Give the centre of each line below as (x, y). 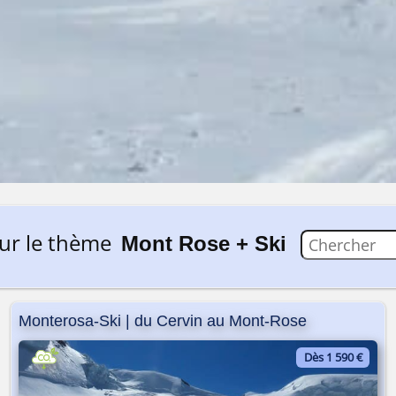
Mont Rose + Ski (204, 243)
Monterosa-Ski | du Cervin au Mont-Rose (163, 320)
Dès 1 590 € (333, 357)
